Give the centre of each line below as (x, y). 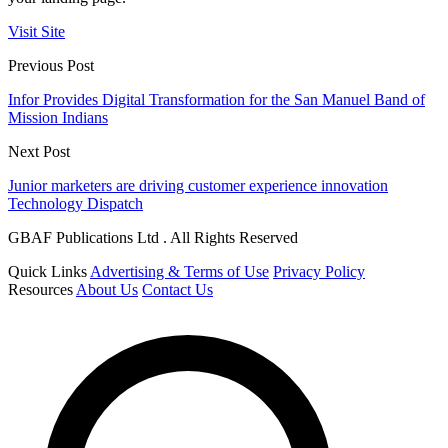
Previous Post (51, 66)
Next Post (39, 152)
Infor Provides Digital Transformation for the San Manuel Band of (216, 100)
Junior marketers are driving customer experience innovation (198, 186)
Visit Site (36, 32)
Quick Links (47, 272)
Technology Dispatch (75, 204)
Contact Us (177, 290)
